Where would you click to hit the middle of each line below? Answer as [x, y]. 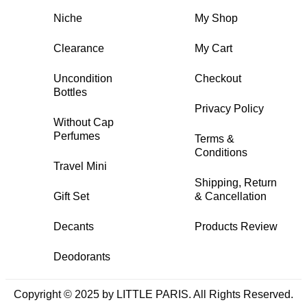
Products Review [236, 226]
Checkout [218, 78]
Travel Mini [80, 166]
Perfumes [77, 136]
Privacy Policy [229, 108]
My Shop [216, 18]
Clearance [79, 48]
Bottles [70, 92]
